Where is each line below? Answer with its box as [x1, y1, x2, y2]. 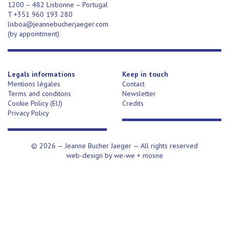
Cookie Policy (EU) [8, 99, 62, 108]
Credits [122, 99, 144, 108]
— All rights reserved [133, 141, 198, 150]
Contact [122, 79, 145, 88]
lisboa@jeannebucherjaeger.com [8, 19, 108, 29]
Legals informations [8, 70, 75, 79]
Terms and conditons [8, 89, 71, 98]
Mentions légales [8, 79, 60, 88]
